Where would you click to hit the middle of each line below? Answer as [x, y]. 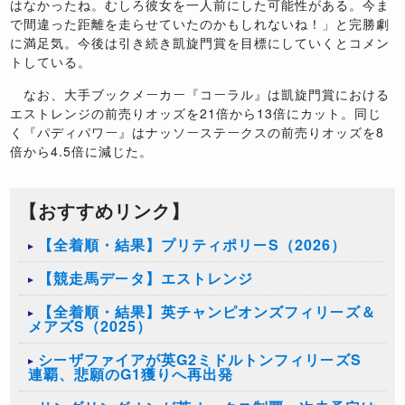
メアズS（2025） [90, 326]
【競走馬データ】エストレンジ [146, 278]
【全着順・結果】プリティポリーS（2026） [193, 245]
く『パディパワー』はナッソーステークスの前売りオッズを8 [198, 132]
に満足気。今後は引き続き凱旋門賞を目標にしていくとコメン [200, 43]
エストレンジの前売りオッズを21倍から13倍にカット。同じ [196, 113]
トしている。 [51, 62]
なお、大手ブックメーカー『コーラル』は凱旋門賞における [200, 94]
